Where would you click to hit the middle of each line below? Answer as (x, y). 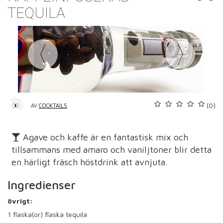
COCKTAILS (53, 105)
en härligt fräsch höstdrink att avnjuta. (90, 162)
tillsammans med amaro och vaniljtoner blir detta (111, 149)
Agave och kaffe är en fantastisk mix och (104, 137)
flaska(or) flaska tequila (49, 214)
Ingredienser (42, 184)
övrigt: (20, 201)
